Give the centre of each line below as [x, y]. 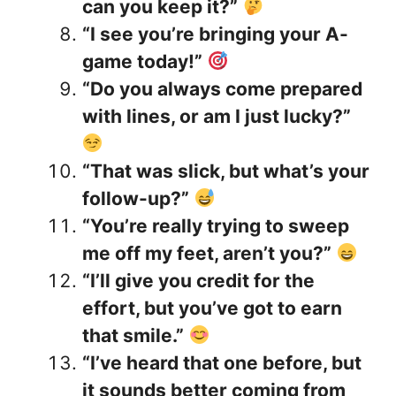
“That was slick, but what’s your [226, 171]
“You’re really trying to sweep [216, 226]
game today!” [142, 62]
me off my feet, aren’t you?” [207, 254]
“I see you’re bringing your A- [215, 34]
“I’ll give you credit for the [198, 281]
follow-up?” [136, 199]
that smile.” [133, 336]
